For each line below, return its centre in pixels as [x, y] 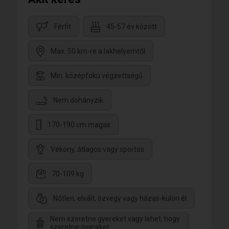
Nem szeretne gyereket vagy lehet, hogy [115, 219]
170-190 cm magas [79, 125]
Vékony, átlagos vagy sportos [97, 150]
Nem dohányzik [78, 100]
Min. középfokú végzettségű [97, 76]
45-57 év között [132, 27]
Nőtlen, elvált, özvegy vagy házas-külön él [120, 199]
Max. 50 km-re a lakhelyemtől [98, 51]
